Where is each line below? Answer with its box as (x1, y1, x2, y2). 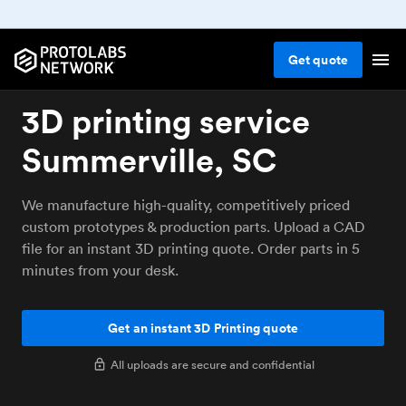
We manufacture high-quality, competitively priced (22, 196, 350, 214)
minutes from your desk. (22, 261, 179, 279)
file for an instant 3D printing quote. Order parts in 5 (22, 239, 360, 257)
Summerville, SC (22, 140, 277, 180)
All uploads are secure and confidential (110, 356, 314, 372)
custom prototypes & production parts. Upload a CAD (22, 217, 365, 236)
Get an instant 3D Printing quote (107, 319, 299, 337)
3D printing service (22, 101, 310, 141)
